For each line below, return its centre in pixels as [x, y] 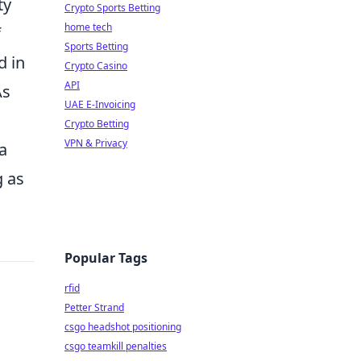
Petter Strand [94, 307]
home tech [88, 27]
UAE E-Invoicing [100, 104]
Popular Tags [106, 258]
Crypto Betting [97, 124]
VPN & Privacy [96, 143]
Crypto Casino [96, 66]
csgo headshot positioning [123, 327]
